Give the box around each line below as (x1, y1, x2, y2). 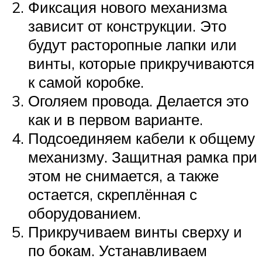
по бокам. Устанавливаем (28, 240, 207, 260)
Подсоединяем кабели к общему (28, 128, 255, 147)
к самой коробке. (28, 72, 144, 91)
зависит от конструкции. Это (28, 16, 226, 35)
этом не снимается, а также (28, 166, 219, 185)
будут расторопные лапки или (28, 35, 237, 54)
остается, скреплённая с (28, 184, 197, 204)
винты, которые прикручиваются (28, 53, 254, 73)
